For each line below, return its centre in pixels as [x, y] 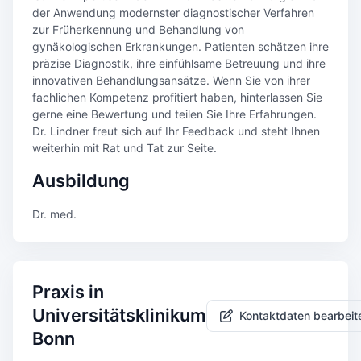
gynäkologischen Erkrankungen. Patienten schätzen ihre [180, 46]
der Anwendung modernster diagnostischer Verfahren [173, 12]
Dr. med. [54, 214]
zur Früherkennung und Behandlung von [138, 29]
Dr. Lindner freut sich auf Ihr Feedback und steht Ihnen [176, 131]
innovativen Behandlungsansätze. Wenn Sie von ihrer [171, 80]
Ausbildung [81, 180]
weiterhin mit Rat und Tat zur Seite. [124, 148]
